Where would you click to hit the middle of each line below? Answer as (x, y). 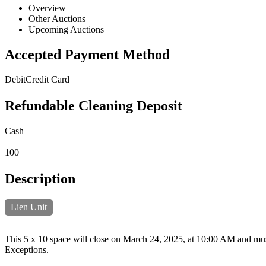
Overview (47, 8)
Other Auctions (57, 18)
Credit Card (47, 80)
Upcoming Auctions (66, 29)
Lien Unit (29, 207)
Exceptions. (27, 250)
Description (40, 179)
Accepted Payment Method (87, 54)
